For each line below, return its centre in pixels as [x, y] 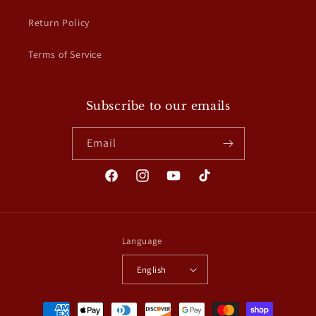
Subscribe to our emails [158, 106]
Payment [45, 304]
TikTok [211, 183]
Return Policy [59, 23]
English [151, 269]
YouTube [185, 183]
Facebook [125, 183]
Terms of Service [65, 54]
